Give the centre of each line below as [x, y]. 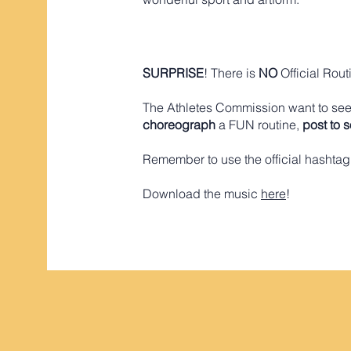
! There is [231, 73]
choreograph [179, 125]
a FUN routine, [259, 125]
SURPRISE [173, 73]
